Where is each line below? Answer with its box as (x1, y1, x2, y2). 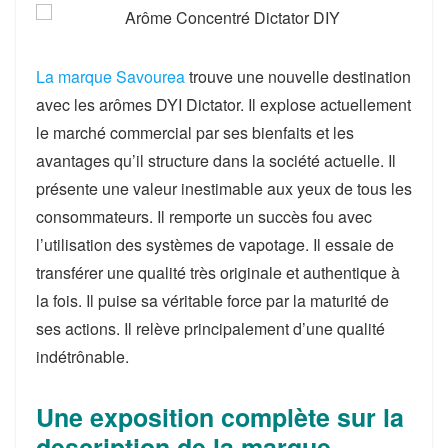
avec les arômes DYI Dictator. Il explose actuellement (36, 93, 411, 117)
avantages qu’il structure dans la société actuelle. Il (36, 149, 396, 173)
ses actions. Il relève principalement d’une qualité (36, 317, 385, 341)
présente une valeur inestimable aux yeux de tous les (36, 177, 412, 201)
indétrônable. (36, 345, 129, 369)
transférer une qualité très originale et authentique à (36, 261, 400, 285)
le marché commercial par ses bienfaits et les (36, 121, 354, 145)
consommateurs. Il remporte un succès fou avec (36, 205, 372, 229)
